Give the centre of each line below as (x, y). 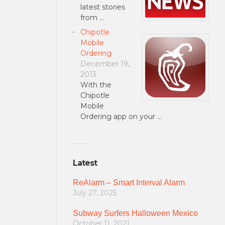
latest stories (102, 7)
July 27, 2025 (94, 193)
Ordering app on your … (121, 116)
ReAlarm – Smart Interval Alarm (129, 183)
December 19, (105, 64)
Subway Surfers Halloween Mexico (135, 213)
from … (92, 17)
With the (96, 85)
